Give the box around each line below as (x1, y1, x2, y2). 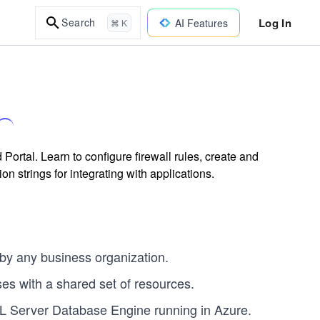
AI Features (174, 15, 228, 30)
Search (61, 15, 96, 29)
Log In (258, 14, 291, 31)
